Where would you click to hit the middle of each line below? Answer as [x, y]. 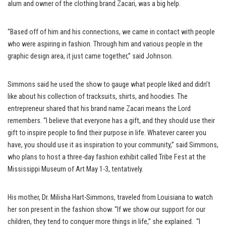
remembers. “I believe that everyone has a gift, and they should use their [111, 121]
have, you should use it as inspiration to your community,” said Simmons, [113, 145]
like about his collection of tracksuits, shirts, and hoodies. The [98, 97]
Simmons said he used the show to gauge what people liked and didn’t [109, 84]
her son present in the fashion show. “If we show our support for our [106, 210]
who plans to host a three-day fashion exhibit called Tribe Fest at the [107, 157]
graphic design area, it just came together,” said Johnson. [90, 56]
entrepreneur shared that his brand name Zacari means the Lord [99, 109]
